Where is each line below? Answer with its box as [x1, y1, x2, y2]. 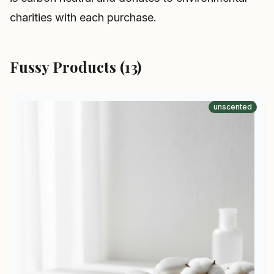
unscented [213, 102, 252, 111]
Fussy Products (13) [10, 57, 141, 76]
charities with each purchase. [10, 11, 157, 24]
